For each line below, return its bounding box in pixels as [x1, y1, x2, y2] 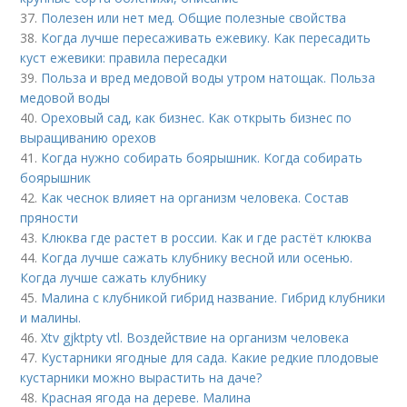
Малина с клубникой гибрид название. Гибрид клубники [41, 288, 386, 306]
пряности [20, 208, 79, 226]
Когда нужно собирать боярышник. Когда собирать [41, 148, 363, 166]
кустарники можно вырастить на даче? [20, 368, 263, 386]
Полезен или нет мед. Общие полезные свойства [41, 8, 347, 26]
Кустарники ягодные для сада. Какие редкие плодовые [41, 348, 380, 366]
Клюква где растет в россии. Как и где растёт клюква [41, 228, 372, 246]
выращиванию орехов [20, 128, 157, 146]
